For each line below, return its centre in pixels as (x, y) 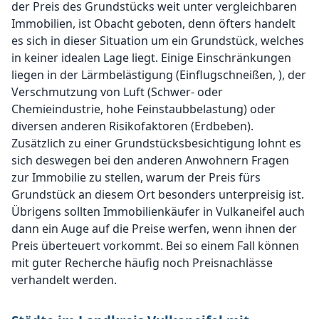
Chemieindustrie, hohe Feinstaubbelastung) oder (143, 109)
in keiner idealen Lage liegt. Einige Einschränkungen (151, 58)
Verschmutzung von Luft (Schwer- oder (117, 92)
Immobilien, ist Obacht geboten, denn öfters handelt (153, 23)
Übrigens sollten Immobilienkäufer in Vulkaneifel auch (158, 211)
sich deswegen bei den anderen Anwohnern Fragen (150, 160)
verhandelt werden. (64, 280)
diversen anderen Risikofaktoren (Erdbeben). (132, 126)
